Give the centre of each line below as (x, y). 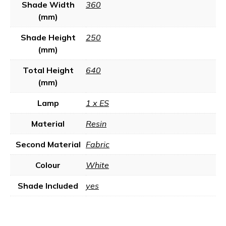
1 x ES (97, 103)
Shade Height (48, 37)
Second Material (48, 144)
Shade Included (48, 186)
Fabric (98, 144)
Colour (48, 165)
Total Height (48, 70)
